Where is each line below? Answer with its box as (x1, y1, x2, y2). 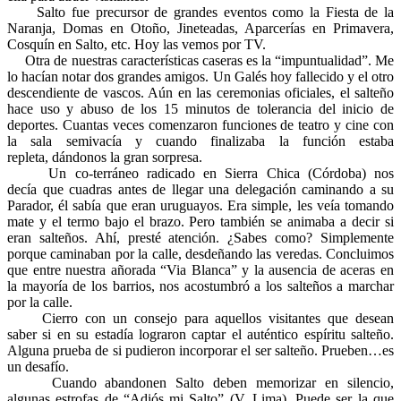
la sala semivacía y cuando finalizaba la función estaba (7, 132, 394, 149)
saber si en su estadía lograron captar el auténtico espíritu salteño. (7, 326, 394, 342)
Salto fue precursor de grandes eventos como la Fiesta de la (7, 4, 394, 20)
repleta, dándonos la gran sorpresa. (7, 149, 202, 165)
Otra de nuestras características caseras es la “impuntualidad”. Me (7, 52, 394, 68)
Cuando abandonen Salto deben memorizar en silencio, (7, 374, 394, 390)
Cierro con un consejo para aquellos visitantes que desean (7, 310, 394, 326)
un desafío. (7, 358, 69, 374)
